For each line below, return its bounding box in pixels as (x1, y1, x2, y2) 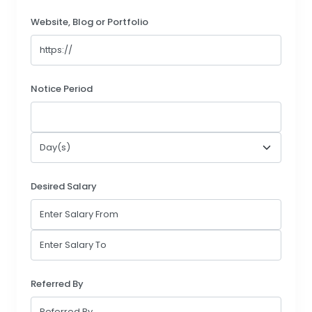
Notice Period (31, 82, 93, 96)
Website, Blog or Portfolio (31, 15, 148, 29)
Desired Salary (31, 180, 97, 194)
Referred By (31, 277, 84, 291)
